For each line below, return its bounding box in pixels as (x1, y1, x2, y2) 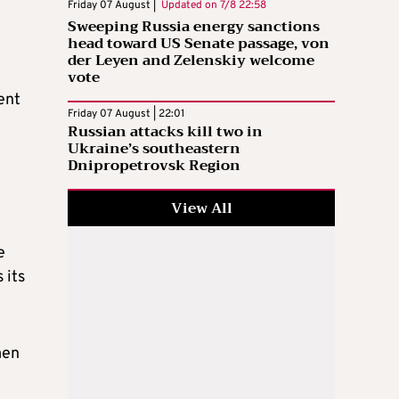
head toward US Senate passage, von (68, 30, 330, 56)
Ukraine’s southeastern (68, 135, 240, 161)
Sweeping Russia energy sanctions (68, 13, 320, 39)
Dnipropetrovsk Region (68, 152, 240, 178)
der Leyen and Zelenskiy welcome (68, 47, 314, 73)
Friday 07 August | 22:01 (68, 106, 184, 121)
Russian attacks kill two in (68, 118, 263, 144)
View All (170, 195, 232, 221)
